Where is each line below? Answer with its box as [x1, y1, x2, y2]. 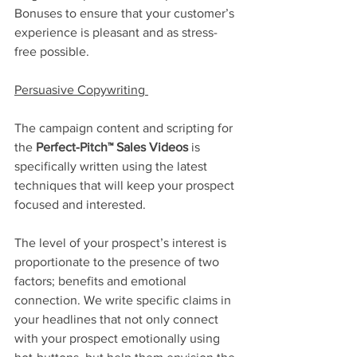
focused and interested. [14, 198, 146, 212]
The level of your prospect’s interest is [14, 236, 229, 250]
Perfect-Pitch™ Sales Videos [36, 140, 191, 155]
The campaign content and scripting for [14, 121, 236, 135]
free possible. [14, 45, 92, 59]
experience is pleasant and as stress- [14, 25, 218, 40]
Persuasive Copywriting [14, 83, 148, 97]
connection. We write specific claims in [14, 293, 234, 308]
